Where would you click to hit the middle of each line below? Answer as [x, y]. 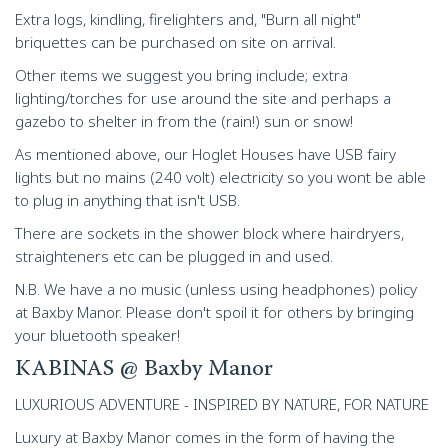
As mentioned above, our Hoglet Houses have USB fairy [205, 154]
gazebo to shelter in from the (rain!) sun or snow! [184, 121]
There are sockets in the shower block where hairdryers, [209, 233]
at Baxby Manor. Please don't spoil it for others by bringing [214, 312]
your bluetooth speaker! [97, 335]
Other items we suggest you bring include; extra [181, 75]
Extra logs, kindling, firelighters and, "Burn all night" [188, 19]
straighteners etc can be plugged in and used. [174, 256]
